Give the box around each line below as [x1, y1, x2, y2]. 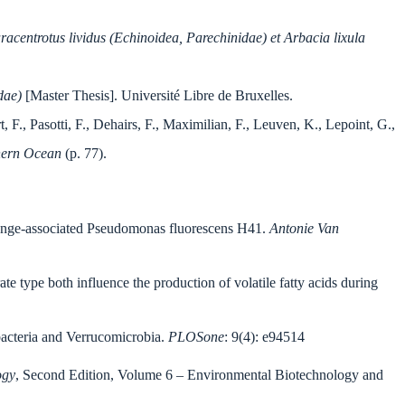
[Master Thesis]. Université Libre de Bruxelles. [22, 88, 293, 104]
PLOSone [168, 329, 224, 345]
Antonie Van [269, 221, 339, 237]
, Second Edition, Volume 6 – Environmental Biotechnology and [15, 367, 383, 383]
